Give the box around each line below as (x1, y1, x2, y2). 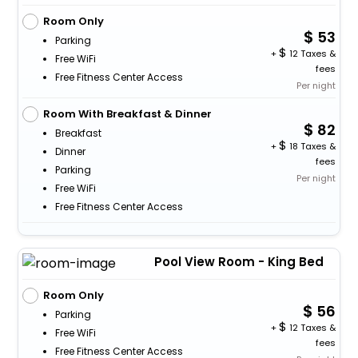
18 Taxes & (287, 139, 336, 153)
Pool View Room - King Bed (153, 253, 324, 270)
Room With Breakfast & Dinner (42, 105, 212, 121)
